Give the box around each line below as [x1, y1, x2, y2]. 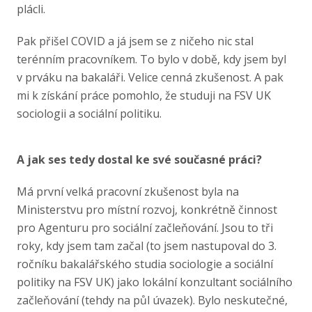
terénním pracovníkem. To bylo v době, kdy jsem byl [17, 52, 286, 67]
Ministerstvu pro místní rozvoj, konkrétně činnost [17, 202, 277, 217]
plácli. [17, 1, 45, 17]
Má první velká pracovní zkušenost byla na [17, 184, 239, 199]
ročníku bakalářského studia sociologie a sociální [17, 256, 273, 272]
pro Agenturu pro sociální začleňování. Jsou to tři [17, 220, 273, 235]
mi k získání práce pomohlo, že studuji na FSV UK [17, 88, 271, 103]
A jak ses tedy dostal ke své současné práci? [17, 152, 262, 167]
